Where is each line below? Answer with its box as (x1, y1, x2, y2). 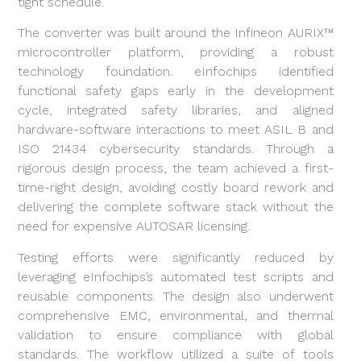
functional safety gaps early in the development (18, 83, 334, 99)
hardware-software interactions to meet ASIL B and (18, 122, 334, 138)
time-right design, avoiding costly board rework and (18, 180, 334, 196)
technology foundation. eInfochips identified (18, 64, 334, 80)
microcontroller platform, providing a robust (18, 44, 334, 60)
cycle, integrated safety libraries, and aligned (18, 102, 334, 118)
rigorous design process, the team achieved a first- (18, 160, 334, 176)
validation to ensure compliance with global (18, 326, 334, 342)
